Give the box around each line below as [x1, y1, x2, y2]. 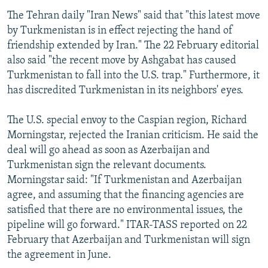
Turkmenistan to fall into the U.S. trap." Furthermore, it [7, 69, 260, 81]
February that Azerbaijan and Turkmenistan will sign [7, 234, 250, 246]
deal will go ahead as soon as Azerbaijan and [7, 144, 210, 156]
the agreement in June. [7, 249, 111, 261]
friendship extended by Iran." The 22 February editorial [7, 39, 259, 51]
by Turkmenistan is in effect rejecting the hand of [7, 25, 233, 36]
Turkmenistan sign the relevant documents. [7, 159, 206, 171]
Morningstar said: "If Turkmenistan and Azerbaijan [7, 174, 242, 186]
